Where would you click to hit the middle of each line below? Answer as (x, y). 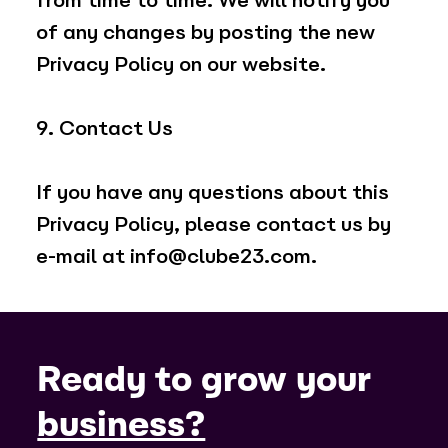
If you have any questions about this (212, 192)
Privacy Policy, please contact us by (213, 224)
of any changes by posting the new (205, 32)
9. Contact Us (104, 128)
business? (121, 424)
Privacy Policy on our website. (180, 64)
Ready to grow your (204, 379)
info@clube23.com (220, 256)
